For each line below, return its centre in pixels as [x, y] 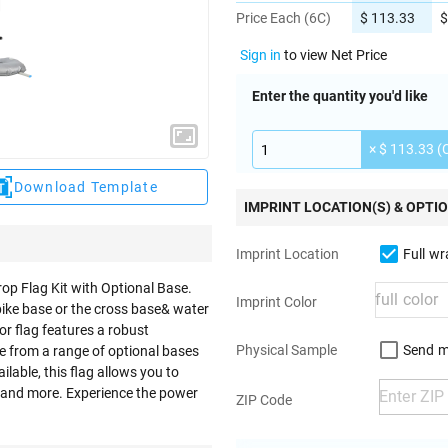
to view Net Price [334, 55]
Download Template [85, 187]
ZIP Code [264, 400]
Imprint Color [276, 302]
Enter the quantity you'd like [340, 96]
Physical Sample [286, 350]
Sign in [260, 55]
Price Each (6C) [283, 18]
